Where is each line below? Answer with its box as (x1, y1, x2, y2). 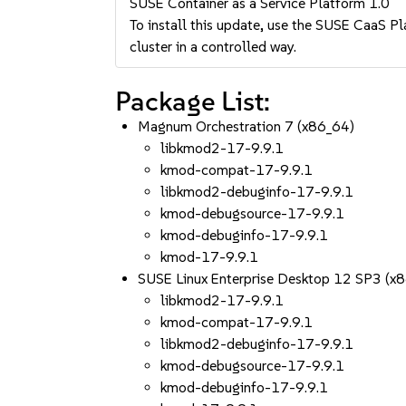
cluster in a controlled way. (130, 38, 297, 55)
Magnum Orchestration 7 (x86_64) (138, 118, 355, 135)
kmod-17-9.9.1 (160, 248, 259, 266)
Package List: (115, 84, 271, 118)
